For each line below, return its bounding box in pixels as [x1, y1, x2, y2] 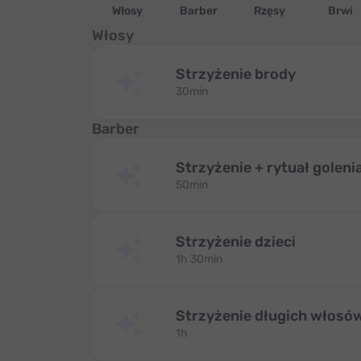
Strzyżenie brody [176, 65, 296, 83]
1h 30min [176, 252, 222, 266]
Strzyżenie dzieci [176, 233, 296, 251]
